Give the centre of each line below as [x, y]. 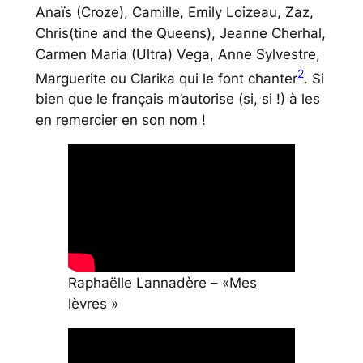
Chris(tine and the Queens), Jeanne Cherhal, [180, 33]
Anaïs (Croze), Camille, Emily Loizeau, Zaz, [174, 12]
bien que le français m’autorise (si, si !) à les [177, 99]
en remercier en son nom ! [120, 120]
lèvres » [93, 303]
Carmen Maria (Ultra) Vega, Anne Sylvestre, [177, 54]
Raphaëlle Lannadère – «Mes [162, 282]
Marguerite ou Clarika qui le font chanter [166, 78]
